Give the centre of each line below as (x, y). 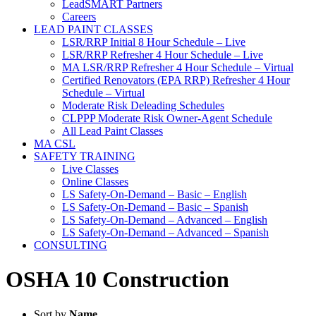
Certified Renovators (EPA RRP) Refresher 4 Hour (176, 80)
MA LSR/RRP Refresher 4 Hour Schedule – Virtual (178, 67)
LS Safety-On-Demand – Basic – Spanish (155, 207)
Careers (79, 17)
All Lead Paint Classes (113, 131)
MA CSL (55, 144)
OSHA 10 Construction (117, 280)
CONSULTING (71, 245)
